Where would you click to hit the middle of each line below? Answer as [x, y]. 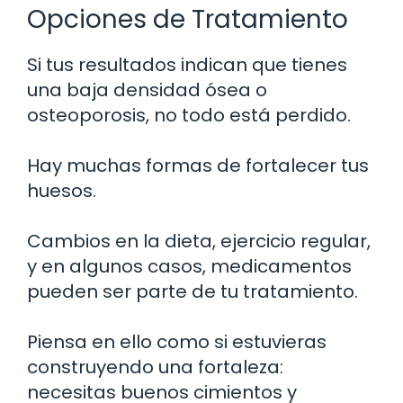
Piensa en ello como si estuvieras [177, 341]
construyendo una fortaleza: [155, 367]
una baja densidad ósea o [147, 90]
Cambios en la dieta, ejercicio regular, [199, 241]
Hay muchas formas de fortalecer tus [198, 165]
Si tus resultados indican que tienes [187, 64]
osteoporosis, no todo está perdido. [189, 115]
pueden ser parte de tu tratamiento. [193, 291]
